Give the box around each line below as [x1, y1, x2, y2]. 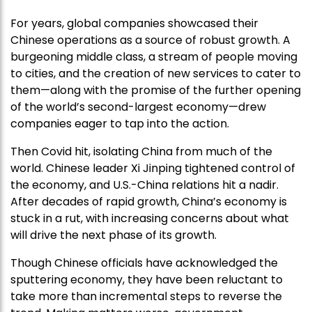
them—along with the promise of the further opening [10, 82, 301, 99]
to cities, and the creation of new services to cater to [10, 65, 301, 82]
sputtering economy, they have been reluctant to [10, 272, 283, 288]
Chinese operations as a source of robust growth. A [10, 32, 290, 49]
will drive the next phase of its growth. [10, 227, 217, 244]
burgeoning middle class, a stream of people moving [10, 49, 297, 65]
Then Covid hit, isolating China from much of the [10, 143, 272, 160]
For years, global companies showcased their [10, 15, 258, 32]
